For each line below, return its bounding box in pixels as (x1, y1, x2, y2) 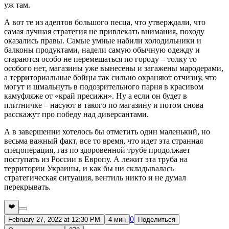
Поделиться (138, 215, 175, 223)
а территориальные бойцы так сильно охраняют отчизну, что (4, 73, 217, 82)
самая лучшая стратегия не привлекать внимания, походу (4, 27, 204, 36)
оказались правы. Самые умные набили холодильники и (4, 36, 201, 45)
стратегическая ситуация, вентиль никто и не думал (4, 173, 186, 182)
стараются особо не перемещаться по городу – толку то (4, 54, 197, 63)
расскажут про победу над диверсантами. (4, 109, 149, 119)
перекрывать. (4, 182, 51, 191)
